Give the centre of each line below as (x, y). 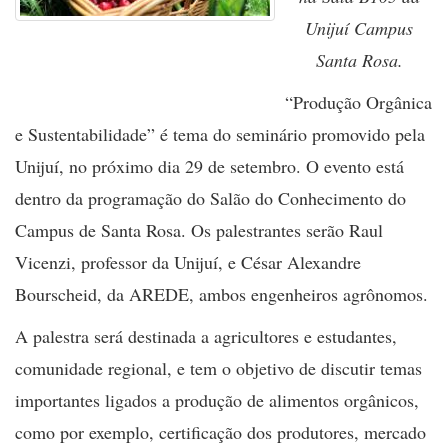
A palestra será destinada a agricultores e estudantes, (206, 336)
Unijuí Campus (359, 28)
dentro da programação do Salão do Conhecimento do (210, 198)
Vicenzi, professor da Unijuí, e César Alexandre (188, 262)
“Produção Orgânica (358, 102)
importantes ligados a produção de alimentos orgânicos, (217, 400)
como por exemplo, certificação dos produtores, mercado (220, 432)
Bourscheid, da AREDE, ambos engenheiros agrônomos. (221, 294)
